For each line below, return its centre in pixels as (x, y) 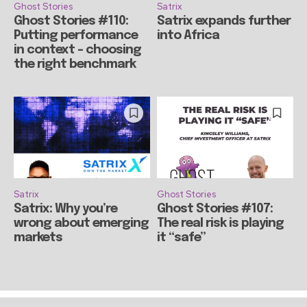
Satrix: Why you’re (65, 209)
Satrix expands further (224, 21)
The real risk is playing (220, 224)
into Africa (188, 35)
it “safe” (181, 238)
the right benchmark (75, 64)
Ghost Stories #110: (71, 21)
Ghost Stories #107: (215, 209)
